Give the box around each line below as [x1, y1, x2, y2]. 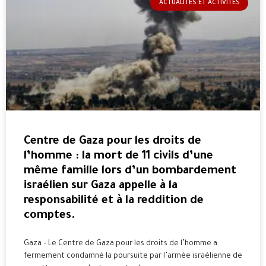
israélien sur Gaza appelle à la [24, 180, 178, 192]
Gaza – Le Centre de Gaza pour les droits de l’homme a [24, 240, 217, 248]
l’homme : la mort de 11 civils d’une [24, 150, 213, 163]
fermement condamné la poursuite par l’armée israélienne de [24, 252, 242, 261]
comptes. [24, 210, 75, 222]
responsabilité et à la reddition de [24, 195, 204, 207]
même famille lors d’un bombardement [24, 165, 236, 178]
